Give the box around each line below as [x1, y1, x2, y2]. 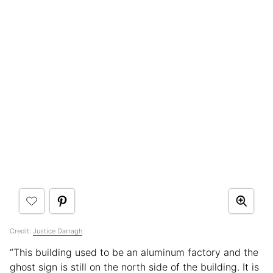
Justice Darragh [33, 226, 82, 235]
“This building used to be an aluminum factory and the [10, 246, 258, 258]
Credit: [10, 226, 33, 235]
